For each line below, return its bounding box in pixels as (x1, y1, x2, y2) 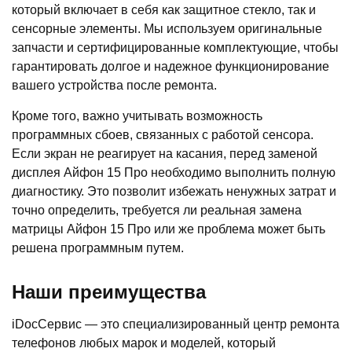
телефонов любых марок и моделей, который (12, 336, 276, 350)
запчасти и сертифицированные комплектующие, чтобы (12, 41, 339, 55)
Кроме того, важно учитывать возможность (12, 109, 262, 123)
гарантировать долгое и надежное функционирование (12, 60, 329, 74)
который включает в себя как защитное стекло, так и (12, 3, 316, 17)
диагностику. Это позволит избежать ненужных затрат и (12, 185, 336, 199)
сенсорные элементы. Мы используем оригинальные (12, 22, 322, 36)
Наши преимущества (12, 281, 206, 303)
